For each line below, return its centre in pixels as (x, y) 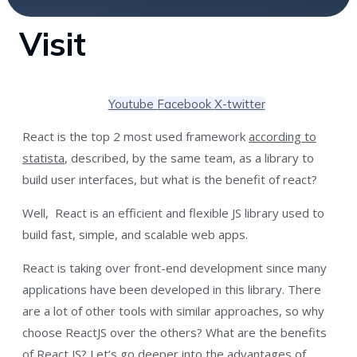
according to (282, 136)
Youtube (131, 104)
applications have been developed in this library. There (172, 289)
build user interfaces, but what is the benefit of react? (170, 179)
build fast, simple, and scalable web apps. (137, 234)
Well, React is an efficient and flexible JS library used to (173, 212)
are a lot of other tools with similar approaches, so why (173, 310)
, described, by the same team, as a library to (189, 157)
